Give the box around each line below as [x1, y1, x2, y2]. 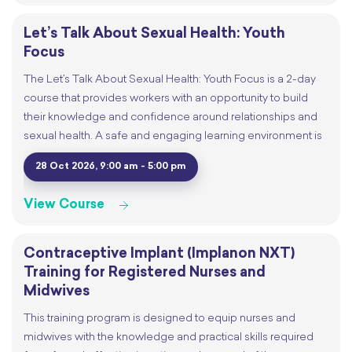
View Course [24, 198, 104, 211]
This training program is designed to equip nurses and [24, 312, 295, 324]
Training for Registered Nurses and [24, 265, 266, 280]
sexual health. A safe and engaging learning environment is [24, 130, 322, 142]
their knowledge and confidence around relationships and [24, 111, 317, 123]
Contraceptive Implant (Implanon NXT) [24, 246, 295, 262]
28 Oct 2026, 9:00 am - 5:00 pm [35, 161, 186, 171]
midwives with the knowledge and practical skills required [24, 331, 313, 343]
